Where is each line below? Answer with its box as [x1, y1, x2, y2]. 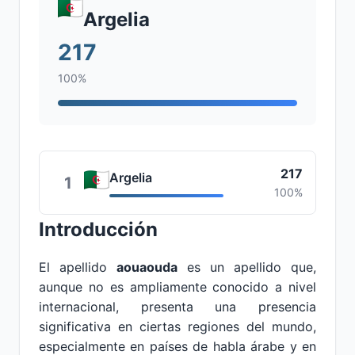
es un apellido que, [177, 259, 316, 275]
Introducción [39, 218, 158, 241]
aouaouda [116, 259, 177, 275]
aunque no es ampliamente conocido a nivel [39, 279, 316, 295]
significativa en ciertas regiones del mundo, [39, 319, 316, 334]
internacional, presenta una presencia [39, 299, 316, 315]
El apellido [39, 259, 116, 275]
